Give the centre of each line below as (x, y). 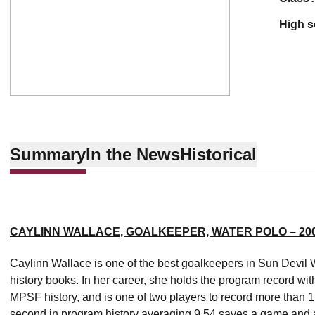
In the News (133, 154)
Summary (48, 154)
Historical (218, 154)
